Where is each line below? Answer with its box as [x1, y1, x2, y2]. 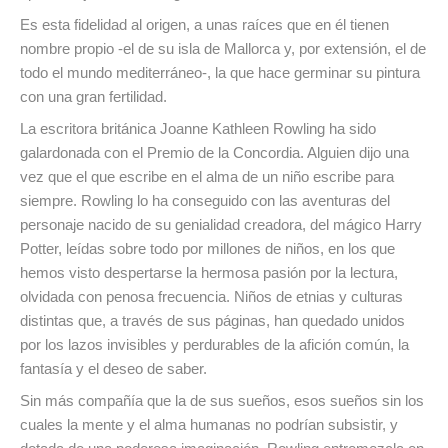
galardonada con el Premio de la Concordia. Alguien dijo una [20, 144, 409, 162]
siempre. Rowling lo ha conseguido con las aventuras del [20, 192, 390, 210]
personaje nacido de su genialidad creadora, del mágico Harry [20, 216, 422, 234]
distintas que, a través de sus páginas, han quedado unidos [20, 312, 405, 330]
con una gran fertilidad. [20, 88, 167, 106]
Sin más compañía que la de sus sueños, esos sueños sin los [20, 392, 424, 410]
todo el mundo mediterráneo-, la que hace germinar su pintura [20, 64, 420, 82]
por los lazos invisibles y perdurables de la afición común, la [20, 336, 409, 354]
